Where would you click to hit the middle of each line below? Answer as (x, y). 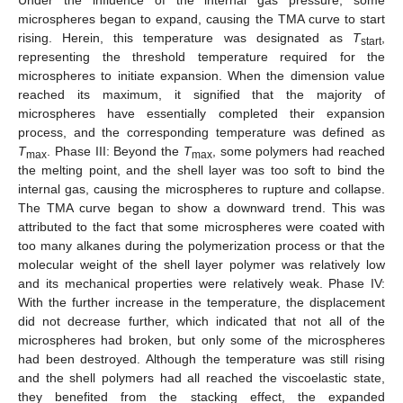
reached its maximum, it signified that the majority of (201, 94)
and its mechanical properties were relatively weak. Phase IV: (201, 283)
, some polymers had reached (299, 151)
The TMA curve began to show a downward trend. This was (201, 207)
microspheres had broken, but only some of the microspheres (201, 340)
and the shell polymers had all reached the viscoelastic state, (201, 377)
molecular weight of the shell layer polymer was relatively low (201, 264)
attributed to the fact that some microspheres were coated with (201, 226)
